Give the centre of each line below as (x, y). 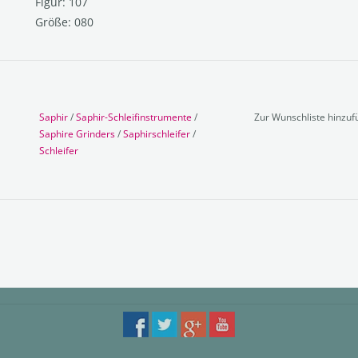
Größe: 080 (64, 22)
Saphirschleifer (157, 133)
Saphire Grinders (77, 133)
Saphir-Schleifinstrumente (134, 117)
